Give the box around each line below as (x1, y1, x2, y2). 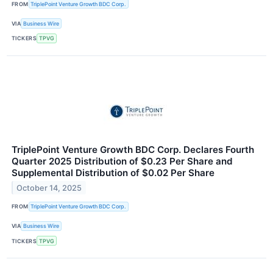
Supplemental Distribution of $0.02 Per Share (12, 166, 214, 179)
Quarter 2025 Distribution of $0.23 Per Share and (12, 155, 233, 167)
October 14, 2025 (16, 183, 82, 193)
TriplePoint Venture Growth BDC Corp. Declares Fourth (12, 143, 254, 155)
